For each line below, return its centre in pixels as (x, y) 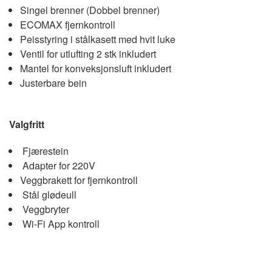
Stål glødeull (48, 195)
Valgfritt (27, 124)
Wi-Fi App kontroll (59, 224)
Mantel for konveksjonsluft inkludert (95, 69)
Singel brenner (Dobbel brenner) (90, 10)
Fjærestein (44, 151)
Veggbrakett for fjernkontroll (79, 180)
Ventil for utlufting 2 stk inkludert (88, 54)
